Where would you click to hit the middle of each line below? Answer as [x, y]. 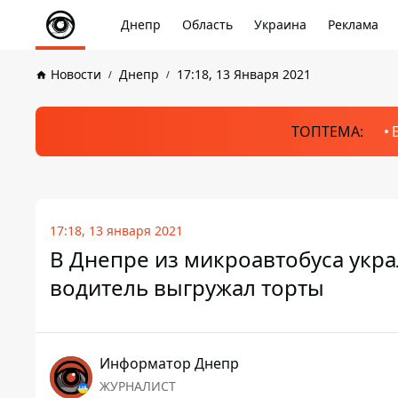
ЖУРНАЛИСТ [138, 386]
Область [207, 24]
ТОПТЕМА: [327, 131]
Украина [280, 24]
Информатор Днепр [169, 363]
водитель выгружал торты [187, 287]
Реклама [353, 24]
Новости [76, 74]
